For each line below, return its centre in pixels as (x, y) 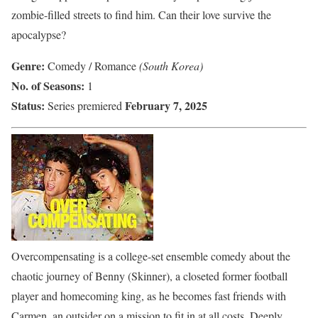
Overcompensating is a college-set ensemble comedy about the (151, 256)
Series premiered (85, 106)
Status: (28, 106)
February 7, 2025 (166, 106)
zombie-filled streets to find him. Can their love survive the (141, 15)
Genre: (29, 66)
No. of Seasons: (48, 86)
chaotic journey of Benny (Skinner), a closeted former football (149, 276)
